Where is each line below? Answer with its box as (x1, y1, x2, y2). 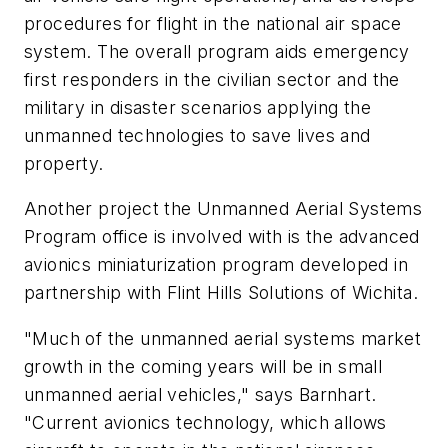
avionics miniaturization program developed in (24, 254, 408, 276)
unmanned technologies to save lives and (24, 124, 371, 146)
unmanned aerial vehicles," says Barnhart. (24, 383, 377, 405)
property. (24, 152, 104, 174)
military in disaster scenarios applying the (24, 96, 372, 118)
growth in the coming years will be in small (24, 355, 383, 377)
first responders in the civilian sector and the (24, 68, 400, 90)
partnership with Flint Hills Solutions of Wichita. (24, 282, 418, 304)
